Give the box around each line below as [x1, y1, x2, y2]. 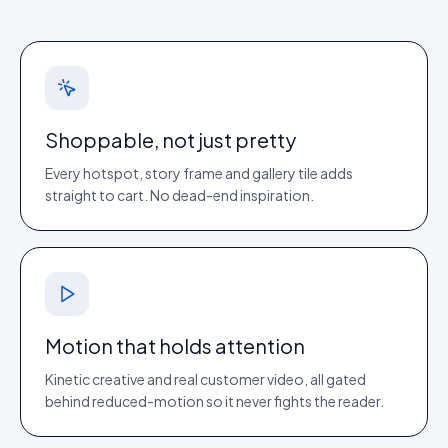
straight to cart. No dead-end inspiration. [45, 186, 314, 204]
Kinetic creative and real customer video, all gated [45, 370, 366, 388]
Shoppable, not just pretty [45, 127, 296, 152]
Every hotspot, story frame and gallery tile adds [45, 164, 353, 182]
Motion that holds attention [45, 333, 305, 358]
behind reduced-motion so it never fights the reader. [45, 392, 384, 410]
